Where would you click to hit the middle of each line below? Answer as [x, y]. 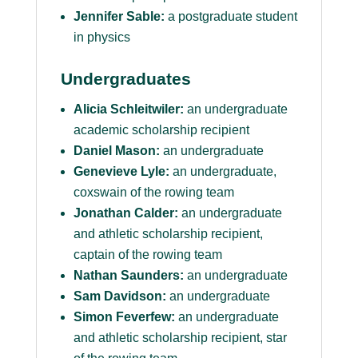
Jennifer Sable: [119, 17]
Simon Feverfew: [124, 317]
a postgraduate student [231, 17]
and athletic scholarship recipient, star [180, 338]
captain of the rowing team [147, 255]
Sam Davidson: [119, 296]
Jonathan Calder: [125, 213]
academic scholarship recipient [161, 130]
